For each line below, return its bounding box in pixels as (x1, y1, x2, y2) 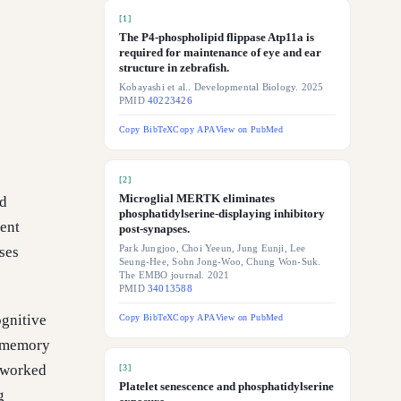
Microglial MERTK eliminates (119, 192, 275, 205)
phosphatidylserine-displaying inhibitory (119, 207, 325, 220)
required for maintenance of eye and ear (119, 46, 321, 59)
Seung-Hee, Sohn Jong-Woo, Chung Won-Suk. (119, 257, 321, 267)
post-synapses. (119, 222, 190, 235)
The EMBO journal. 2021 (119, 270, 230, 280)
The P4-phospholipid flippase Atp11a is (119, 30, 314, 44)
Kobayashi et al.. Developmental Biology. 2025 (119, 82, 324, 92)
